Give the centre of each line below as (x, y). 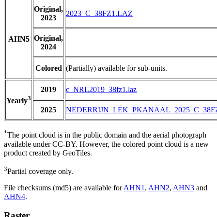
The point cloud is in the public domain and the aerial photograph (107, 135)
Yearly (17, 101)
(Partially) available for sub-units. (116, 68)
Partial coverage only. (40, 171)
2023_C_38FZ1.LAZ (99, 14)
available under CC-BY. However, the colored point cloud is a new (106, 144)
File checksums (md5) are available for (64, 187)
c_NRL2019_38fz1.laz (101, 90)
